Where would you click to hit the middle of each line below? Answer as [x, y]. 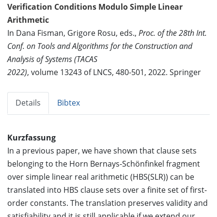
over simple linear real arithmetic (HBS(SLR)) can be [101, 177]
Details [28, 102]
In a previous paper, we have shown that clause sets [102, 150]
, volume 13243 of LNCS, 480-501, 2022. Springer [114, 72]
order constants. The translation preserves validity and [108, 203]
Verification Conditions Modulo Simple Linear [95, 7]
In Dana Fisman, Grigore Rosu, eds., [73, 33]
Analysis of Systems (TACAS [52, 59]
